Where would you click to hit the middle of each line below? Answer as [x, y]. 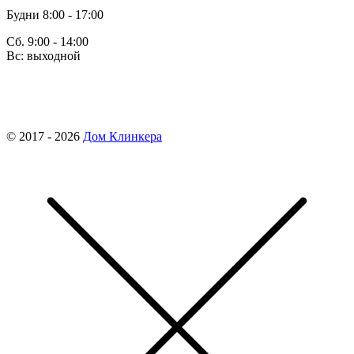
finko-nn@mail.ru [51, 83]
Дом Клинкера [122, 137]
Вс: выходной [43, 56]
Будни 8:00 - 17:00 [55, 15]
